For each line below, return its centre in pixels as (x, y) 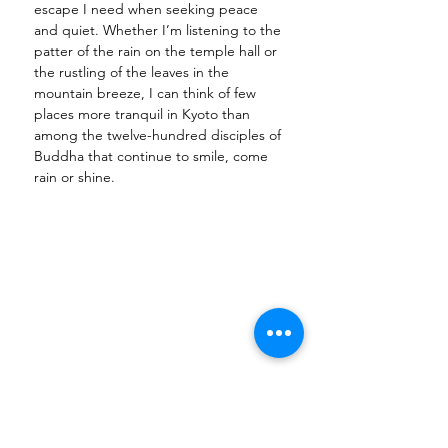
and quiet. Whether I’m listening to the (159, 29)
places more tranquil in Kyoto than (144, 113)
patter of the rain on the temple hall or (157, 50)
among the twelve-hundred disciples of (159, 134)
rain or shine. (76, 176)
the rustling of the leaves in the (133, 71)
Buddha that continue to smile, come (153, 155)
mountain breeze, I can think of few (147, 92)
